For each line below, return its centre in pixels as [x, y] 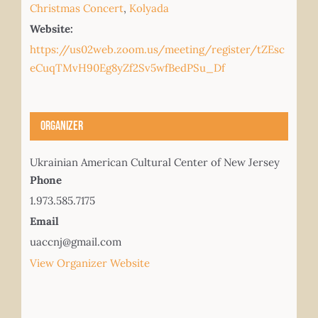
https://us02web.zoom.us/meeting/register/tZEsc [157, 49]
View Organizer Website [89, 263]
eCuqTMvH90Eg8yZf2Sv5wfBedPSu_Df [127, 67]
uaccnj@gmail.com [75, 241]
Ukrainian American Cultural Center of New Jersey [154, 162]
